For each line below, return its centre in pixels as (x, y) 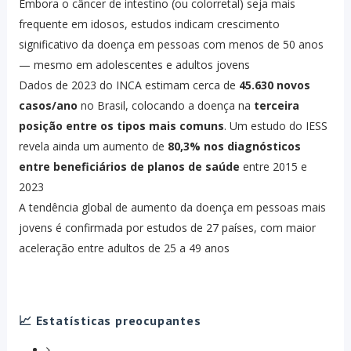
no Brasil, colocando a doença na (165, 106)
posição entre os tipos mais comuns (121, 126)
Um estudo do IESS (278, 126)
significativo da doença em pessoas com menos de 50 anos (171, 45)
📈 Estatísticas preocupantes (110, 321)
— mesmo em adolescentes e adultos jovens (134, 65)
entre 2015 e (273, 167)
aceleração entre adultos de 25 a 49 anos (124, 248)
